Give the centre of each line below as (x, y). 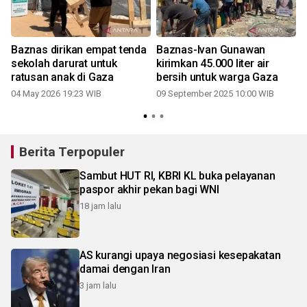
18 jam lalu (100, 206)
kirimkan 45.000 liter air (213, 63)
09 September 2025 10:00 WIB (215, 93)
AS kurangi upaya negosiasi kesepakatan (180, 255)
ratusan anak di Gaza (62, 77)
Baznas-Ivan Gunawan (211, 49)
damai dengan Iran (125, 269)
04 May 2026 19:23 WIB (56, 93)
